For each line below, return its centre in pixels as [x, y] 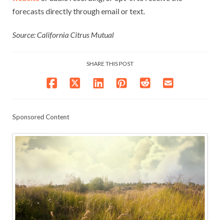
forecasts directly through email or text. [79, 11]
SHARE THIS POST [110, 64]
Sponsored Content [41, 117]
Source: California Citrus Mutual [63, 35]
